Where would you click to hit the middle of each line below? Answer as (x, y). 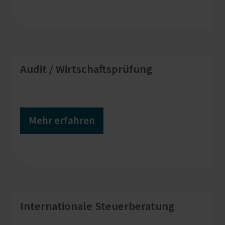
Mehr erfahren (62, 120)
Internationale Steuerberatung (97, 206)
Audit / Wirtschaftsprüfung (86, 69)
